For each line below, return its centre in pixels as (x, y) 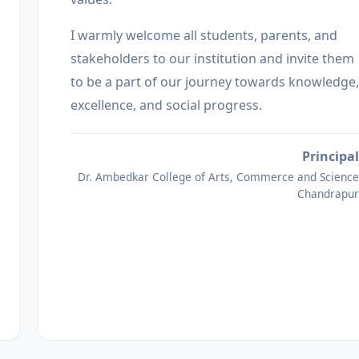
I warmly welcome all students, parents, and (204, 35)
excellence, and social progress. (166, 105)
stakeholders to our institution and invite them (212, 58)
